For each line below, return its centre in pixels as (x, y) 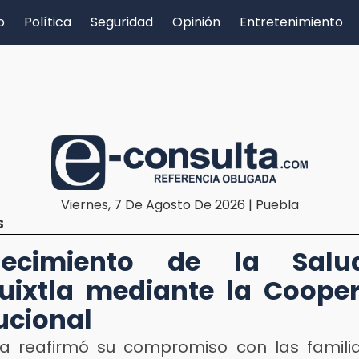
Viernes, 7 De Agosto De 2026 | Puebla (179, 204)
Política (48, 22)
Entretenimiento (291, 22)
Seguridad (122, 22)
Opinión (196, 22)
